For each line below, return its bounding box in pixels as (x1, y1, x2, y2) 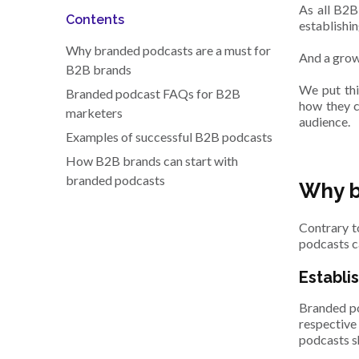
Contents (66, 12, 124, 28)
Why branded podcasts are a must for (66, 42, 271, 58)
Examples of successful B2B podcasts (66, 129, 272, 145)
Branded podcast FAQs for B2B (66, 86, 240, 102)
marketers (66, 105, 123, 121)
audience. (299, 114, 351, 130)
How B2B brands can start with (66, 153, 238, 169)
